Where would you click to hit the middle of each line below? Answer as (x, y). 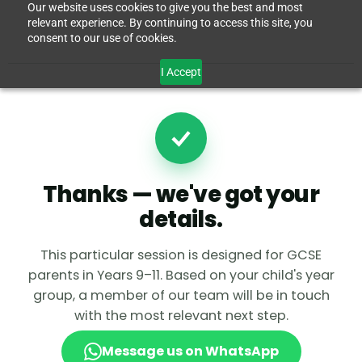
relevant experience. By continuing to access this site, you (170, 23)
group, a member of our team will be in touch (181, 295)
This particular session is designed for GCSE (181, 255)
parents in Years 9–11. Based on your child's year (181, 275)
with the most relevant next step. (181, 316)
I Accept (181, 72)
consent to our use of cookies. (102, 38)
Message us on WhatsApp (190, 351)
